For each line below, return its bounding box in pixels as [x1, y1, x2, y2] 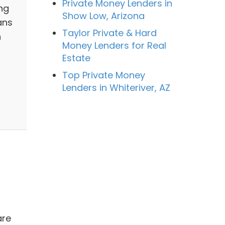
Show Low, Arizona [62, 9, 145, 22]
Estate [62, 51, 90, 64]
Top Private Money [62, 68, 145, 81]
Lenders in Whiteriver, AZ [62, 81, 170, 94]
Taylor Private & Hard [62, 26, 157, 39]
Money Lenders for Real [62, 39, 166, 52]
